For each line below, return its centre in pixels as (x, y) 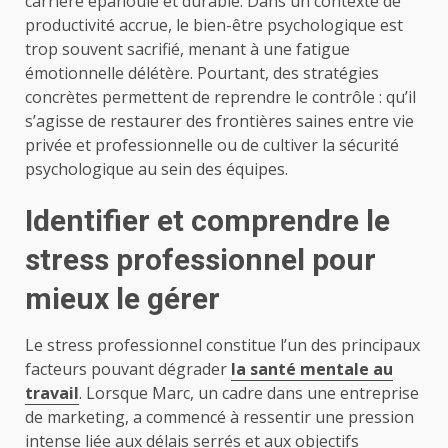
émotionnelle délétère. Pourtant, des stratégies (202, 72)
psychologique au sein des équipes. (156, 168)
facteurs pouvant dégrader (128, 368)
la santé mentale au (312, 368)
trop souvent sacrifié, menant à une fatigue (187, 48)
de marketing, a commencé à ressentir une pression (219, 416)
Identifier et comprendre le (207, 220)
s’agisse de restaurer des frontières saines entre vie (219, 120)
